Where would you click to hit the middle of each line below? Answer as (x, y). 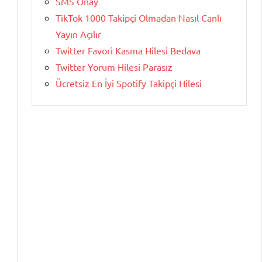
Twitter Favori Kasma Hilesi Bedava (128, 51)
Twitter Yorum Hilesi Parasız (114, 67)
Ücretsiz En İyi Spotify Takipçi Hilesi (129, 83)
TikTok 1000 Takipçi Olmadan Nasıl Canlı (139, 18)
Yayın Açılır (78, 34)
